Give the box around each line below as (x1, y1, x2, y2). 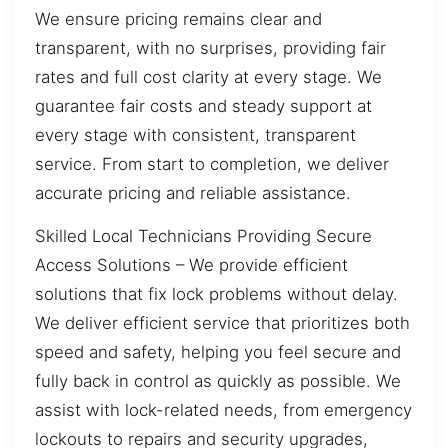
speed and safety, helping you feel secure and (35, 341, 401, 362)
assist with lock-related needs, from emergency (35, 399, 412, 420)
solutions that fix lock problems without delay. (35, 283, 398, 304)
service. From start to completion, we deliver (35, 153, 389, 174)
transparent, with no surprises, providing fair (35, 37, 386, 58)
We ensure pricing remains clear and (35, 8, 322, 29)
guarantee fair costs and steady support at (35, 95, 372, 116)
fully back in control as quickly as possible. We (35, 370, 401, 391)
